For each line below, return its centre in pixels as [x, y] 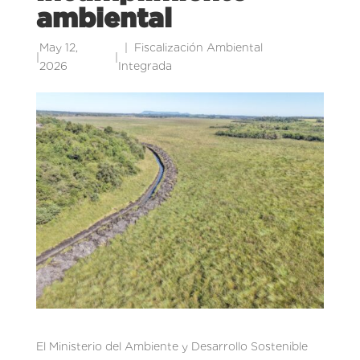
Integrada [145, 66]
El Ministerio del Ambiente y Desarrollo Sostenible [172, 346]
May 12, [58, 47]
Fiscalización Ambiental [198, 47]
